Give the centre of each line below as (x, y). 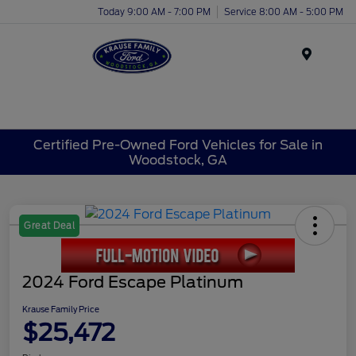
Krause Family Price (61, 310)
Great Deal (49, 226)
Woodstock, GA (178, 160)
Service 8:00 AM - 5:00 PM (284, 12)
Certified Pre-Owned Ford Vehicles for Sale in (178, 145)
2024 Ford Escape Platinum (133, 282)
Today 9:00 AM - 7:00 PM (154, 12)
